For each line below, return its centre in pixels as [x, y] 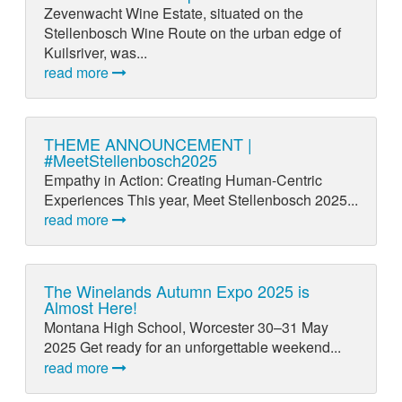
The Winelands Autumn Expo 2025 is [176, 291]
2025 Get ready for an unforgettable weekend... [192, 347]
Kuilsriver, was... [95, 52]
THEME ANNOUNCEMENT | [148, 143]
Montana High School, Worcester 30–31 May [186, 328]
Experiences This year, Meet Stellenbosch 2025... [201, 200]
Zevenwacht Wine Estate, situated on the [173, 13]
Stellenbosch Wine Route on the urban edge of [192, 32]
